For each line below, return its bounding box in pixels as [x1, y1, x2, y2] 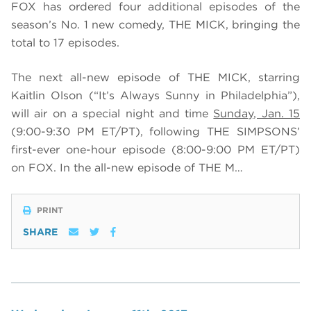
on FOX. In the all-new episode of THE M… [11, 161, 243, 175]
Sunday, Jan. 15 [213, 107, 301, 121]
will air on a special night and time [11, 107, 214, 121]
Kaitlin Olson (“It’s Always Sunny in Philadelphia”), [11, 89, 300, 103]
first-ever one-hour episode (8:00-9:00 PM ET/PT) [11, 143, 300, 157]
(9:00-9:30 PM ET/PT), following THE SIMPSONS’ [11, 125, 300, 139]
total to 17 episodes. [11, 36, 123, 50]
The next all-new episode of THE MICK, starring [11, 71, 300, 85]
